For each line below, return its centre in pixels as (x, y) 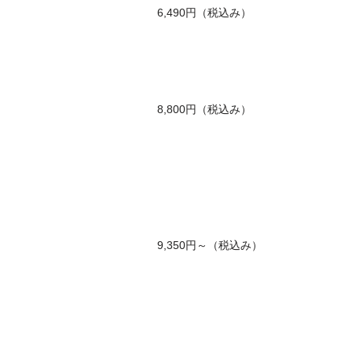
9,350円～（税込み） (210, 245)
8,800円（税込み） (204, 109)
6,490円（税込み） (204, 13)
